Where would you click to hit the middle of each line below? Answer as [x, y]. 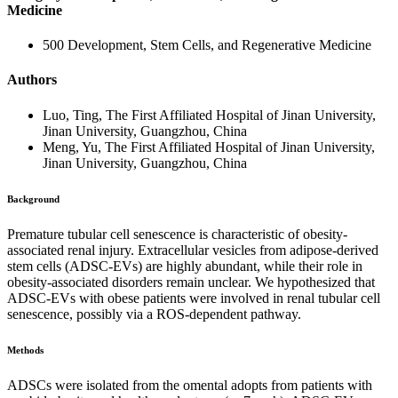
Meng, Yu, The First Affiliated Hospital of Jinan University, [209, 147]
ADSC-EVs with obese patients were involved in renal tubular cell [194, 298]
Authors [32, 80]
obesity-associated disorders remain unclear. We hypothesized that [191, 282]
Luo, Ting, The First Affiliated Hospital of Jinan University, [209, 115]
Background [33, 199]
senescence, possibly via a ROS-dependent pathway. [154, 314]
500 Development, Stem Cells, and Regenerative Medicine [207, 45]
